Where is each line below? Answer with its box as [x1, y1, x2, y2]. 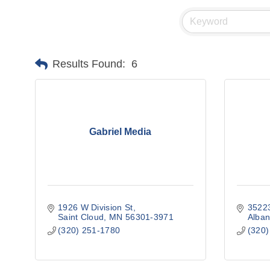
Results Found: [52, 58, 125, 71]
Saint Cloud [58, 212, 104, 222]
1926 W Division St [58, 202, 133, 212]
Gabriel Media [89, 127, 152, 137]
